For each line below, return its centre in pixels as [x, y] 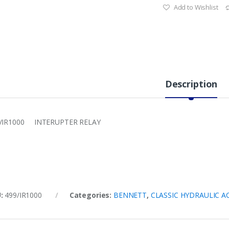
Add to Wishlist [196, 7]
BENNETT [130, 195]
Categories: [91, 195]
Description [191, 84]
